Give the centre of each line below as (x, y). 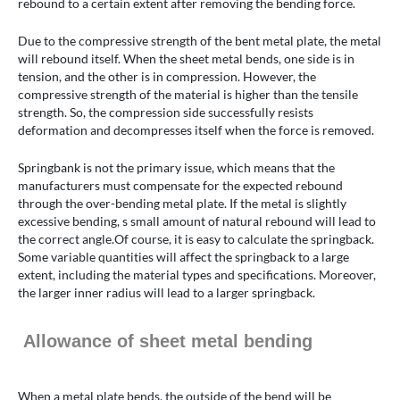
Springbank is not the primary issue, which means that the (176, 168)
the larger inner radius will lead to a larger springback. (167, 293)
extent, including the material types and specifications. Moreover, (197, 275)
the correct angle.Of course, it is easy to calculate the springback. (196, 239)
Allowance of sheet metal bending (165, 342)
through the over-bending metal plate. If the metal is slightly (182, 204)
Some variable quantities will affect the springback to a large (183, 257)
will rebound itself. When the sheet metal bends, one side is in (186, 59)
